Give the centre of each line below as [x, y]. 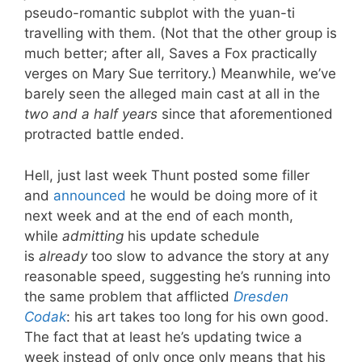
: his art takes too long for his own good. [198, 316]
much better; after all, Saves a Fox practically [170, 53]
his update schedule [192, 236]
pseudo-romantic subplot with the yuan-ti [160, 13]
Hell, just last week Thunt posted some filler [167, 175]
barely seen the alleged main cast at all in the [172, 94]
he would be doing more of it [222, 195]
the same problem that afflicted [129, 296]
